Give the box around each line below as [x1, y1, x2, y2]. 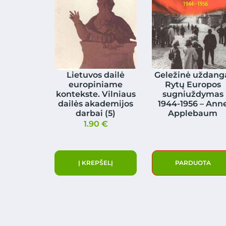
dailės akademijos [58, 98, 134, 108]
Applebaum [168, 108, 218, 118]
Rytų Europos [164, 79, 221, 89]
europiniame [69, 79, 123, 89]
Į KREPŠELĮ [78, 158, 114, 166]
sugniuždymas [162, 89, 223, 99]
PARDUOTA [175, 158, 211, 166]
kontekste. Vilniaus [55, 89, 136, 99]
